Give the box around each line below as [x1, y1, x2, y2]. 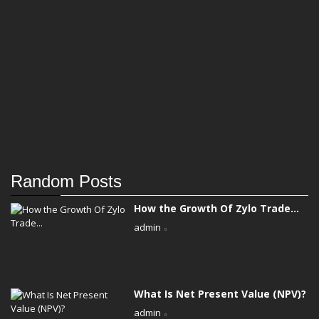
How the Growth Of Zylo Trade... [134, 201, 300, 215]
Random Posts [11, 171, 122, 191]
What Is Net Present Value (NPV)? [134, 286, 307, 300]
